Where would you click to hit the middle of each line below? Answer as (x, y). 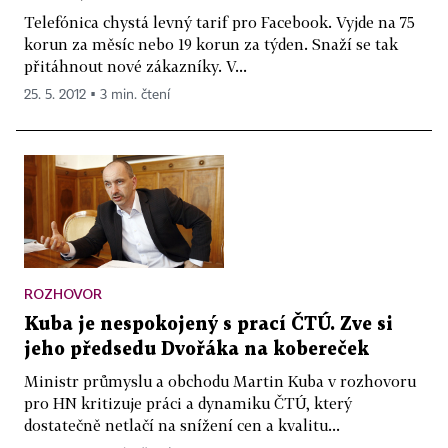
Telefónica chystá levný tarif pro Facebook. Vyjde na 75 (219, 21)
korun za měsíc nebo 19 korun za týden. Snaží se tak (211, 43)
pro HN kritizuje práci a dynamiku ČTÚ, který (188, 402)
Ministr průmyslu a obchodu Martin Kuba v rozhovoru (220, 380)
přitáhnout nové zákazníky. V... (135, 65)
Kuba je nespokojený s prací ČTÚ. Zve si (208, 324)
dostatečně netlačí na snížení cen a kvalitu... (182, 424)
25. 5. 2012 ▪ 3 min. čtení (97, 94)
